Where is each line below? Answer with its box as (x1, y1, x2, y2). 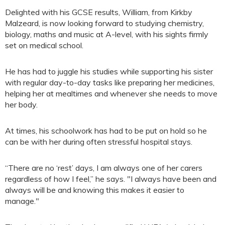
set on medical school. (5, 40, 83, 50)
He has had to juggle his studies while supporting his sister (5, 66, 213, 76)
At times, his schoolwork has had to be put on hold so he (5, 125, 207, 136)
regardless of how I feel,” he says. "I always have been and (5, 173, 216, 184)
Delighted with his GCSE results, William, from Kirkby (5, 7, 192, 17)
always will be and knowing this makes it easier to (5, 184, 184, 195)
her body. (5, 99, 38, 109)
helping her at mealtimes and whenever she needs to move (5, 88, 217, 98)
